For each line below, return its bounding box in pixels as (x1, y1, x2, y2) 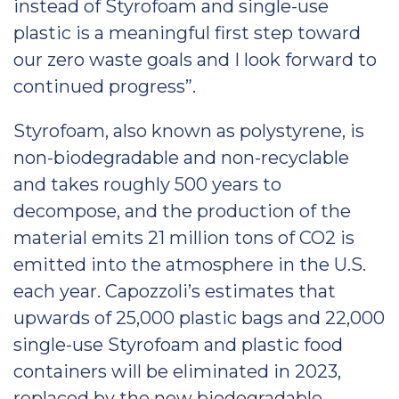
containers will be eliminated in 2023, (13, 361, 341, 382)
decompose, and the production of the (13, 200, 351, 222)
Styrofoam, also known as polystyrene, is (13, 120, 364, 142)
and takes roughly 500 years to (13, 174, 281, 195)
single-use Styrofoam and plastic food (13, 334, 343, 355)
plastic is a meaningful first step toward (13, 22, 361, 44)
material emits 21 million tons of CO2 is (13, 227, 354, 248)
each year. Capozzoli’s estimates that (13, 281, 336, 302)
